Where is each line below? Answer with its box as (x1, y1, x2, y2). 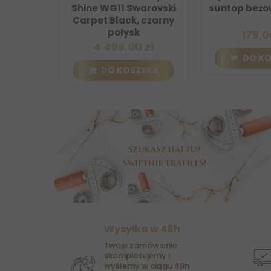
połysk (70, 26, 102, 39)
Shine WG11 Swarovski (33, 2, 139, 15)
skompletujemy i (104, 250, 170, 262)
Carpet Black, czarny (34, 14, 137, 27)
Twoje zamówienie (104, 240, 177, 252)
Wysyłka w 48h (104, 222, 180, 237)
